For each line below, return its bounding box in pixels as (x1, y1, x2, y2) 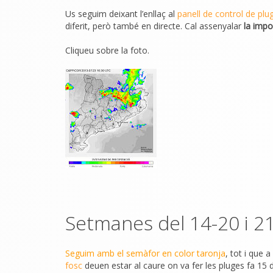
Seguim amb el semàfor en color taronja (65, 247, 225, 259)
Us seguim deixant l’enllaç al (65, 8, 177, 19)
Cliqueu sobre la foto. (65, 44, 149, 56)
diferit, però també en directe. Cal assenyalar (65, 20, 244, 32)
